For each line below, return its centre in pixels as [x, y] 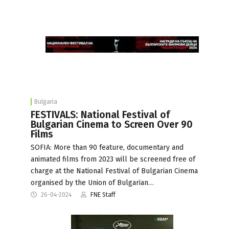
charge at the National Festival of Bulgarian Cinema [114, 171]
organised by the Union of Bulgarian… [92, 182]
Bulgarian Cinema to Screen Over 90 [112, 124]
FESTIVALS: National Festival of [100, 114]
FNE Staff [103, 194]
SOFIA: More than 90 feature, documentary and [107, 147]
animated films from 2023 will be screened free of [113, 159]
